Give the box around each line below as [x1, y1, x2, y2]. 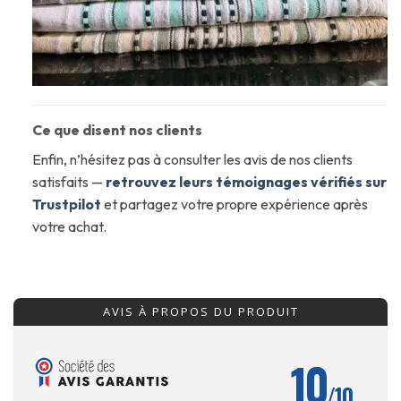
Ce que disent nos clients [31, 121, 202, 140]
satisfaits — [31, 173, 106, 192]
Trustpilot [31, 195, 101, 214]
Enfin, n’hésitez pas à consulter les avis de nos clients [31, 150, 353, 169]
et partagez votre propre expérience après [103, 195, 368, 214]
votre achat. [31, 218, 107, 236]
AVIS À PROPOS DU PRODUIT [102, 303, 299, 320]
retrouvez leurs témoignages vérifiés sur [105, 173, 387, 192]
